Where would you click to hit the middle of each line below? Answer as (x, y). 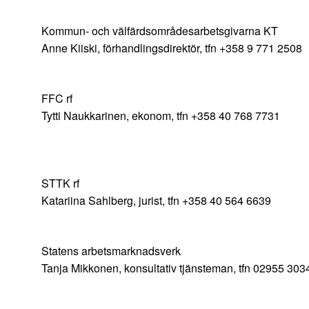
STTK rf (60, 183)
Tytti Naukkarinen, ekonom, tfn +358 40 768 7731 (161, 116)
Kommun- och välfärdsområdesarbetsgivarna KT (160, 31)
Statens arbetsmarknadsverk (111, 251)
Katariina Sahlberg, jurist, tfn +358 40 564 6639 (156, 201)
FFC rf (57, 99)
